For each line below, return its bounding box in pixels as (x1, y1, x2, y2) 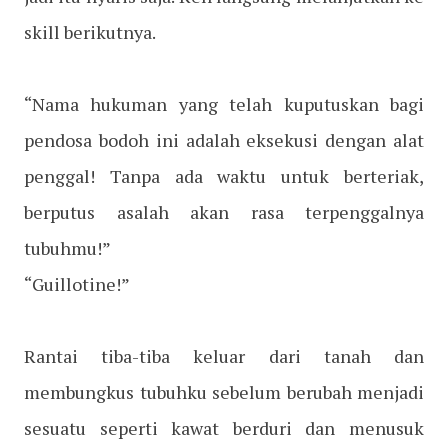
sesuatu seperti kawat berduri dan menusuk (24, 416, 424, 441)
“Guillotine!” (24, 272, 130, 297)
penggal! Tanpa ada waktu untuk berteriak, (24, 164, 424, 189)
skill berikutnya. (24, 20, 156, 45)
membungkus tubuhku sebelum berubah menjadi (24, 380, 424, 405)
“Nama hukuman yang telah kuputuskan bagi (24, 92, 424, 117)
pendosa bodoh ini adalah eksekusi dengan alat (24, 128, 424, 153)
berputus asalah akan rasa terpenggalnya (24, 200, 424, 225)
